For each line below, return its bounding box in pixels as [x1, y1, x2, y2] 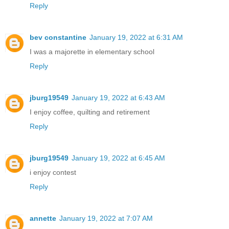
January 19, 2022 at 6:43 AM [72, 94, 165, 102]
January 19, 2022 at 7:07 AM [59, 214, 153, 223]
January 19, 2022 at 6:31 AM [89, 33, 183, 42]
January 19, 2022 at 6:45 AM [72, 154, 165, 163]
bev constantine [30, 33, 86, 42]
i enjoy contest [30, 168, 76, 177]
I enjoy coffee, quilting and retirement [30, 108, 150, 117]
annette [30, 214, 56, 223]
